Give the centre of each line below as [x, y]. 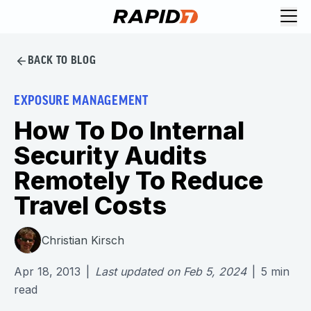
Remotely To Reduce [138, 180]
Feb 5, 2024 [215, 271]
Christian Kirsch [83, 240]
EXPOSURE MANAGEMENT [81, 102]
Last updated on [137, 271]
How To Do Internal [129, 131]
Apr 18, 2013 [47, 271]
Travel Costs [90, 205]
